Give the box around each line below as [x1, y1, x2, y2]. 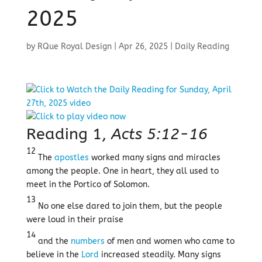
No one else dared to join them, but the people [35, 201, 222, 211]
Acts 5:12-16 [111, 125, 208, 143]
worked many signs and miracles [88, 153, 220, 163]
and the [35, 236, 71, 246]
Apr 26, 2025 [118, 42, 168, 51]
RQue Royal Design [37, 42, 112, 51]
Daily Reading [174, 42, 229, 51]
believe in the [26, 250, 81, 260]
